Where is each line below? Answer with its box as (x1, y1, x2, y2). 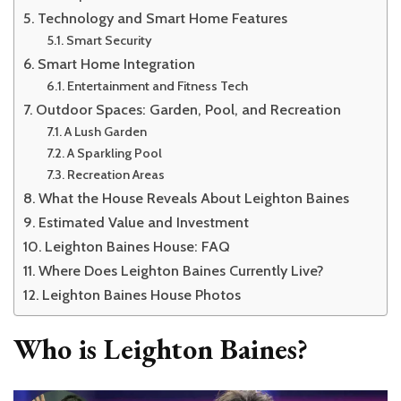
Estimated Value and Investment (38, 212, 250, 231)
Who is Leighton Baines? (13, 329, 308, 368)
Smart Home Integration (38, 54, 196, 73)
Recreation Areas (66, 166, 165, 183)
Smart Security (65, 31, 152, 48)
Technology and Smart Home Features (38, 8, 288, 27)
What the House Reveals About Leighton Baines (38, 188, 350, 207)
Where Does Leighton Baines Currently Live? (38, 260, 324, 279)
